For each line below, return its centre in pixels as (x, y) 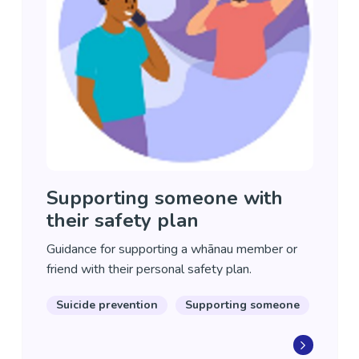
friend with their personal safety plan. (149, 269)
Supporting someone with (164, 198)
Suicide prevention (107, 305)
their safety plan (122, 220)
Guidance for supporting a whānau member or (171, 249)
